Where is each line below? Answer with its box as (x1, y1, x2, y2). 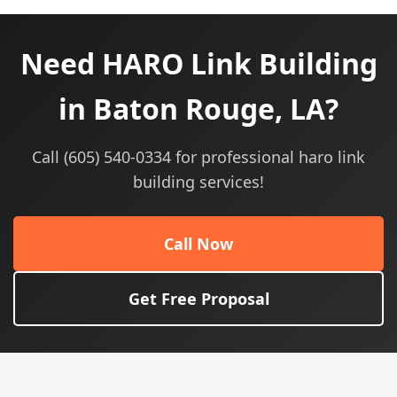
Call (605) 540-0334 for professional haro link (32, 146, 365, 167)
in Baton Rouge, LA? (58, 90, 339, 128)
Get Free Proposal (128, 288, 269, 309)
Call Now (164, 233, 233, 254)
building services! (133, 171, 264, 192)
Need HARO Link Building (19, 44, 378, 82)
